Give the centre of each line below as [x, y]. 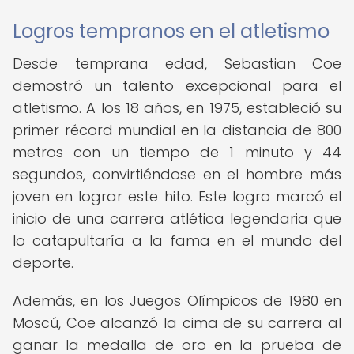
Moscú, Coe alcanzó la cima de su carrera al [177, 323]
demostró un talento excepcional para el [177, 86]
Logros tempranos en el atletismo [171, 31]
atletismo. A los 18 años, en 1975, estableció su [177, 108]
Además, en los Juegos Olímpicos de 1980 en [177, 301]
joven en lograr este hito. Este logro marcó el [177, 196]
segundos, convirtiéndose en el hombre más [177, 174]
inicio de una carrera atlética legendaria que [177, 218]
